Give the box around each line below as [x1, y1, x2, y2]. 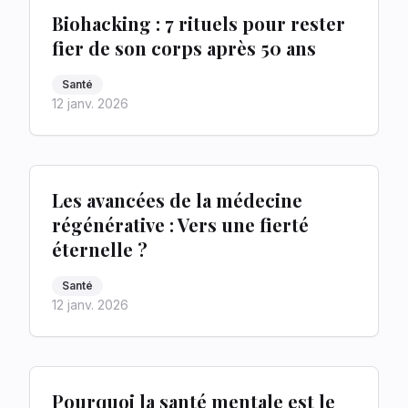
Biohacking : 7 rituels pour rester [52, 11, 345, 36]
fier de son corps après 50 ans [52, 36, 316, 60]
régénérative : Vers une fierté [52, 212, 309, 237]
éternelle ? [52, 237, 148, 261]
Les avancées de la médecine [52, 188, 302, 212]
